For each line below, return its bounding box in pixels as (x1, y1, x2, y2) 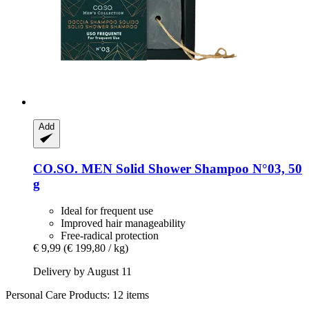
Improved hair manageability (61, 217, 186, 229)
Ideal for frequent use (61, 204, 153, 217)
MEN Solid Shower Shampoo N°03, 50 (78, 161, 302, 176)
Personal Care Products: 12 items (6, 288, 149, 301)
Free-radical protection (61, 229, 159, 241)
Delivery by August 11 (33, 265, 132, 277)
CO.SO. (33, 161, 78, 176)
